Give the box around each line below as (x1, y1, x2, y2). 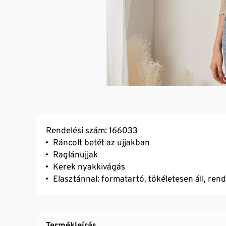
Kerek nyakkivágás (53, 161, 125, 172)
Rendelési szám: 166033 (46, 125, 138, 135)
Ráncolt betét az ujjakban (53, 137, 150, 147)
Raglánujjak (53, 149, 98, 159)
